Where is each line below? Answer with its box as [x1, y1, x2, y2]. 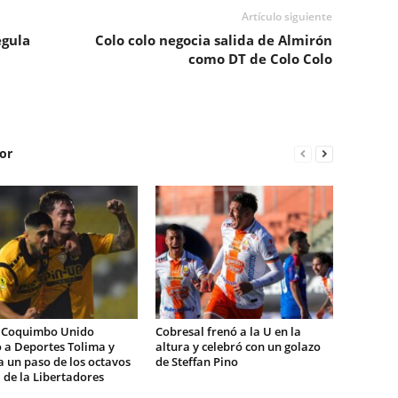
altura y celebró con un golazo [155, 338, 321, 354]
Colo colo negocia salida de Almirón [94, 31, 332, 49]
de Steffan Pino [155, 354, 238, 370]
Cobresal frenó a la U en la [155, 323, 301, 339]
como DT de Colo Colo [187, 50, 332, 68]
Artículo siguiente [241, 9, 332, 24]
